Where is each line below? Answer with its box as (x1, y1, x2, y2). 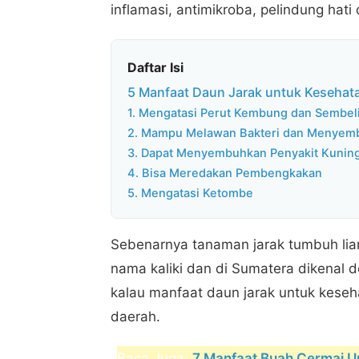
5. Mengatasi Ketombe (127, 186, 253, 201)
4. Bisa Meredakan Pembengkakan (127, 166, 322, 181)
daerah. (111, 309, 160, 325)
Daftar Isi (127, 58, 184, 75)
